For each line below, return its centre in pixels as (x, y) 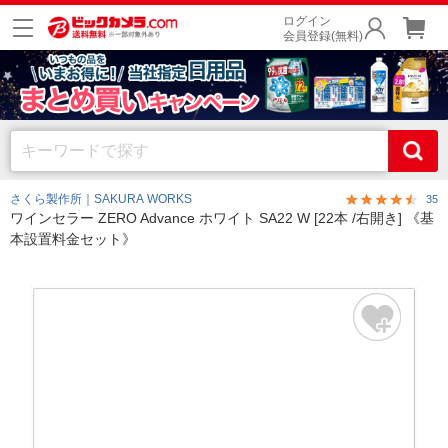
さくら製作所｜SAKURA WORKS (101, 199)
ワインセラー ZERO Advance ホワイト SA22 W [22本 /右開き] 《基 (222, 218)
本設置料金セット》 (73, 239)
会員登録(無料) (323, 36)
